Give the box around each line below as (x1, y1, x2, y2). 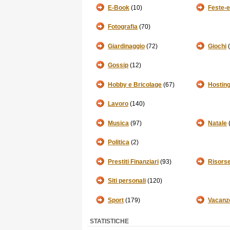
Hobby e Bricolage (108, 81, 162, 88)
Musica (108, 120, 129, 127)
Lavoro (108, 100, 128, 107)
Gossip (108, 62, 128, 69)
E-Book (108, 4, 129, 11)
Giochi (208, 43, 226, 50)
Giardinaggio (108, 43, 145, 50)
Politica (108, 139, 129, 146)
